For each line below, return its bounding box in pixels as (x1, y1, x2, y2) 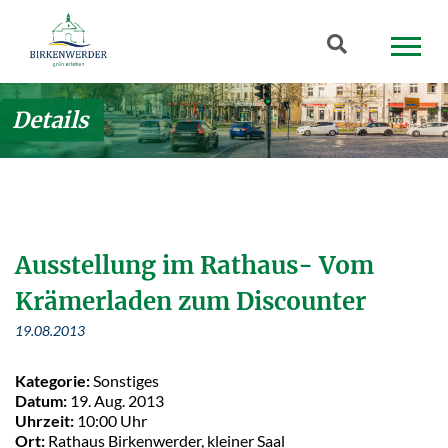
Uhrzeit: (15, 410, 74, 430)
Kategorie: (15, 370, 90, 390)
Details (12, 105, 88, 134)
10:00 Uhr (74, 410, 147, 430)
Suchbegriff (327, 38, 391, 54)
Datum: (15, 390, 67, 410)
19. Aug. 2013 (67, 390, 164, 410)
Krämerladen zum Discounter (15, 285, 366, 317)
